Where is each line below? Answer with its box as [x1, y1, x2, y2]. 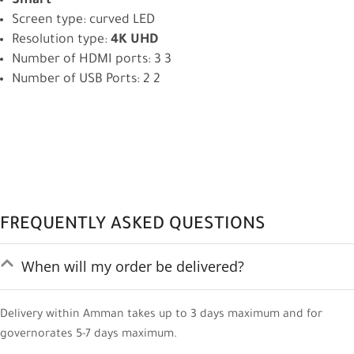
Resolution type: [12, 33, 107, 48]
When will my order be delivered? [21, 257, 244, 277]
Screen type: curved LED [12, 13, 155, 28]
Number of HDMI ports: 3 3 [12, 53, 171, 68]
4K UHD [107, 33, 158, 48]
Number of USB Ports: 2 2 [12, 73, 160, 88]
